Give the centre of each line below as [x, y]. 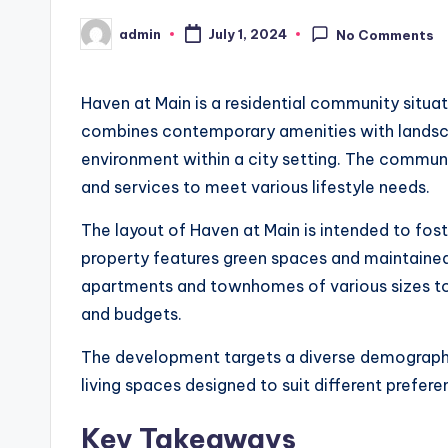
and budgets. [131, 314]
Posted [105, 39]
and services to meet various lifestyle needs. [255, 187]
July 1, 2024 [247, 34]
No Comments [385, 35]
